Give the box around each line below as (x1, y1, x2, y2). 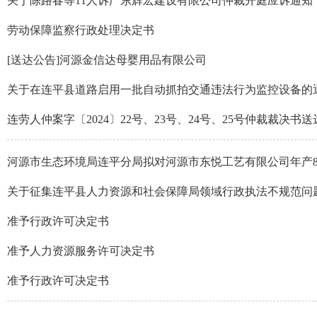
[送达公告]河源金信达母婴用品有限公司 (7, 54, 207, 66)
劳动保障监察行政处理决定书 (7, 24, 154, 36)
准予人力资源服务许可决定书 (7, 245, 154, 257)
